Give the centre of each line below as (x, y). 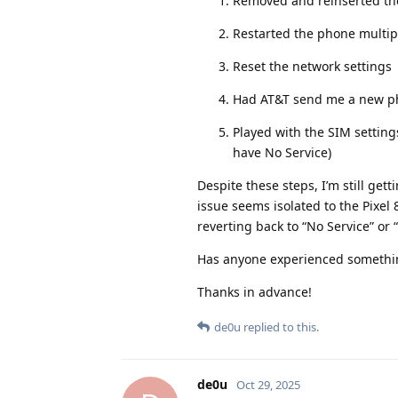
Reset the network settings (312, 66)
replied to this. (280, 326)
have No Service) (282, 152)
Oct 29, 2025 (268, 384)
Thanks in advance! (255, 291)
